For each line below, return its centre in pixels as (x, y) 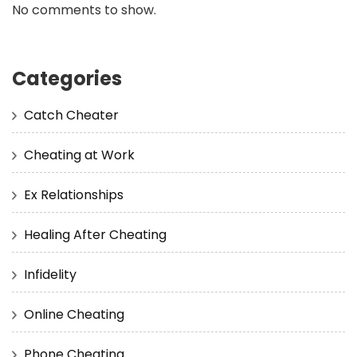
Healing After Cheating (95, 234)
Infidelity (50, 274)
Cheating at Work (79, 155)
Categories (67, 78)
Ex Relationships (74, 194)
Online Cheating (74, 314)
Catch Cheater (71, 115)
